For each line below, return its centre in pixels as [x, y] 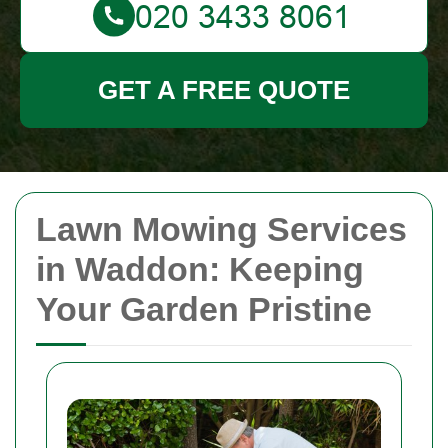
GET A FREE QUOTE [224, 90]
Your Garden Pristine [204, 309]
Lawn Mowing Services [221, 229]
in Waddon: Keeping [200, 269]
